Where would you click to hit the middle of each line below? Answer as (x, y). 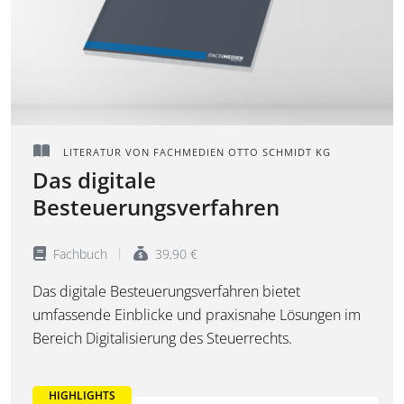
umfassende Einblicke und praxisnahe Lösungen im (197, 315)
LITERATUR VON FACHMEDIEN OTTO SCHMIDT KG (195, 152)
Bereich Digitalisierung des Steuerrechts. (162, 339)
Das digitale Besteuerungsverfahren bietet (166, 292)
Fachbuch (78, 254)
